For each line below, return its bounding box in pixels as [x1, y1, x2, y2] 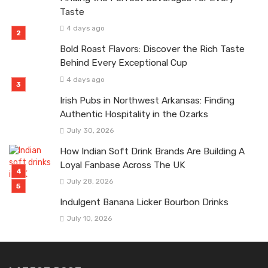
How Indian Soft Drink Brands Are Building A [60, 145, 245, 157]
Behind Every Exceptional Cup [60, 57, 187, 69]
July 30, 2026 [66, 126, 114, 135]
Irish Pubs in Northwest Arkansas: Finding [60, 95, 234, 106]
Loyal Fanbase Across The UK [60, 159, 185, 170]
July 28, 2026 [66, 176, 113, 185]
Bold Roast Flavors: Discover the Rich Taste [60, 44, 245, 55]
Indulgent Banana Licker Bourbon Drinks [60, 196, 229, 208]
